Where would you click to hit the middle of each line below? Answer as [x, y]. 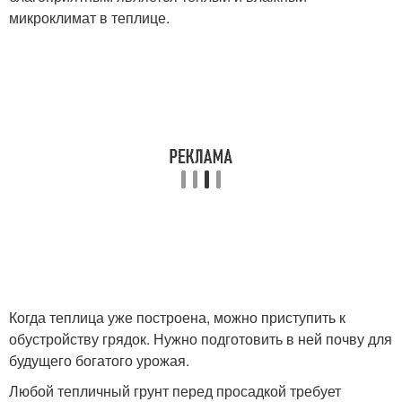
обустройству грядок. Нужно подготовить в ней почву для [201, 339]
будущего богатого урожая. [99, 360]
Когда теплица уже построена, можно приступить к [177, 317]
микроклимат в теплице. [89, 17]
